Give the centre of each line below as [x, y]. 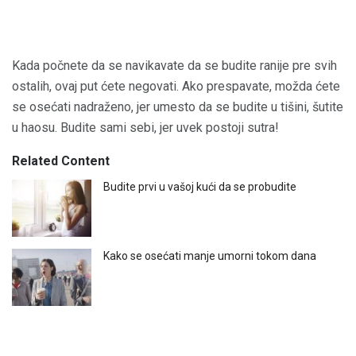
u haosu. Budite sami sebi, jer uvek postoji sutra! [145, 128]
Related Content [61, 161]
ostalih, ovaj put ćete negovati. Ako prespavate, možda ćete [176, 87]
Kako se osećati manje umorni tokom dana [210, 255]
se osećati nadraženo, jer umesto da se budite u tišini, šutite [178, 107]
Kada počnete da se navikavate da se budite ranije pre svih [174, 66]
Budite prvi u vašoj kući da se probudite [200, 187]
